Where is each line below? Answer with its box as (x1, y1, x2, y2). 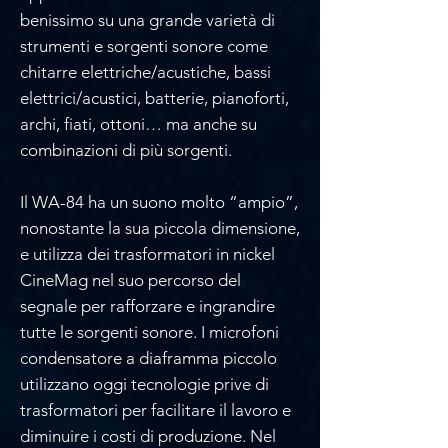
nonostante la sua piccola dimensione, (20, 217, 300, 238)
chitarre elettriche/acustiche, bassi (20, 61, 271, 82)
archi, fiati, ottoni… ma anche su (20, 113, 257, 134)
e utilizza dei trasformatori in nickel (20, 243, 275, 264)
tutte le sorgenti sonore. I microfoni (20, 321, 279, 342)
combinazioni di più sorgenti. (20, 139, 232, 160)
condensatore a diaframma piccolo (20, 347, 277, 368)
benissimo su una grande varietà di (20, 9, 275, 30)
